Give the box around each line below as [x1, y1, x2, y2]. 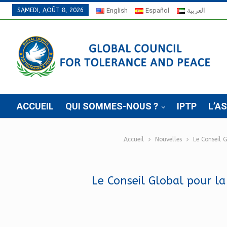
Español [145, 7, 169, 14]
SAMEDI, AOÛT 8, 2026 [17, 7, 84, 14]
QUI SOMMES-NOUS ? [65, 101, 158, 111]
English [106, 7, 128, 14]
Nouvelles [155, 136, 182, 143]
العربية [186, 7, 205, 14]
